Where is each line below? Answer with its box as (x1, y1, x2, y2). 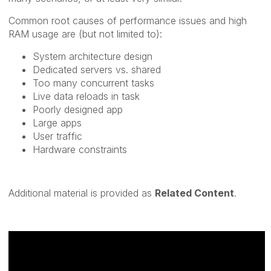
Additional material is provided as (8, 187, 155, 199)
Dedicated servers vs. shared (33, 63, 164, 76)
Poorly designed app (33, 103, 123, 116)
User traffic (33, 129, 82, 142)
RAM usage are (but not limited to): (8, 27, 162, 40)
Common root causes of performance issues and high (8, 14, 247, 27)
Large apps (33, 116, 82, 129)
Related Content (155, 187, 234, 199)
